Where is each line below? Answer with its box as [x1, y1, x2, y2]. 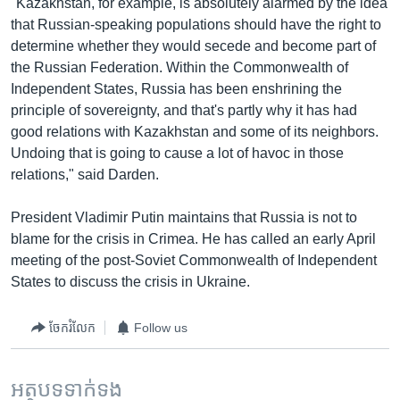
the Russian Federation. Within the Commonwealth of [11, 60, 348, 76]
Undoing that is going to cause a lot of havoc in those [11, 146, 344, 162]
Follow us [134, 320, 187, 335]
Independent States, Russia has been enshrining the [11, 81, 342, 97]
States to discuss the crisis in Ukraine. [11, 274, 250, 290]
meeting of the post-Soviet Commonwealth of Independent [11, 253, 377, 269]
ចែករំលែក [49, 320, 96, 335]
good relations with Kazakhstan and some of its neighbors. [11, 124, 379, 140]
